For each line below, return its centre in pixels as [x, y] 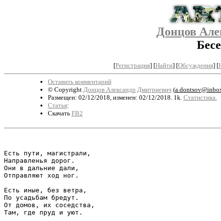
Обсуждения [195, 65]
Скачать [59, 113]
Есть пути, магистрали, [47, 153]
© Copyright [65, 89]
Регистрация [132, 65]
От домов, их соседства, [49, 205]
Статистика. [200, 97]
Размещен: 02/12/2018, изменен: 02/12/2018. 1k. [115, 97]
